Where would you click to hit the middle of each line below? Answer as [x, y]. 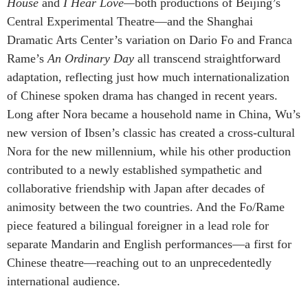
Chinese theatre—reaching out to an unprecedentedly [139, 262]
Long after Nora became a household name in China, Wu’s [154, 114]
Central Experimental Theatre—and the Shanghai [130, 21]
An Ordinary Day [89, 58]
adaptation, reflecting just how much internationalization [148, 77]
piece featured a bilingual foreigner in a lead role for [138, 225]
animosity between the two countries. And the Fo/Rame [146, 207]
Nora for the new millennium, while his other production [149, 151]
